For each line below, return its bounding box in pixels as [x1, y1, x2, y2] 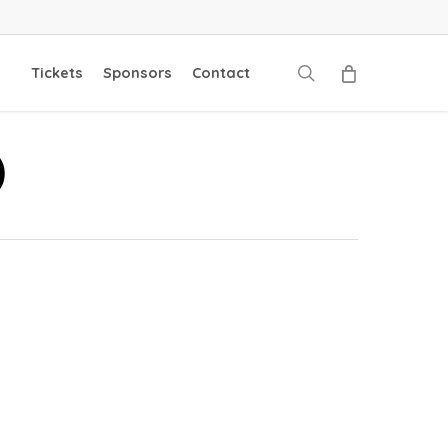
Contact [191, 63, 250, 82]
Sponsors [102, 63, 172, 82]
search [314, 60, 371, 84]
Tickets [30, 63, 83, 82]
